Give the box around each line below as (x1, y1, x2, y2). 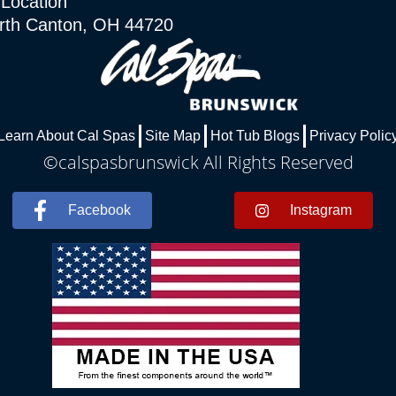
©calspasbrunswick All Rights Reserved (42, 149, 354, 174)
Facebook (67, 202, 131, 217)
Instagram (290, 202, 353, 217)
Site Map (145, 127, 201, 143)
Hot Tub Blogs (210, 127, 300, 143)
